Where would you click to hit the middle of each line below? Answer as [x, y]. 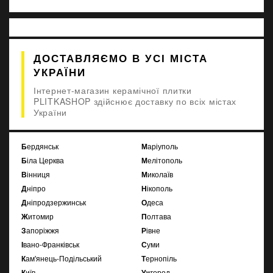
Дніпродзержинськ [56, 202]
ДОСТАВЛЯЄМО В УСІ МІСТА [121, 58]
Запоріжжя [43, 230]
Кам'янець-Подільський [64, 258]
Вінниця [38, 174]
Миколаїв [160, 174]
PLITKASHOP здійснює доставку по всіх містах [135, 101]
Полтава [159, 216]
